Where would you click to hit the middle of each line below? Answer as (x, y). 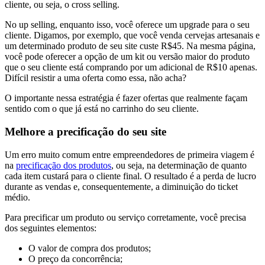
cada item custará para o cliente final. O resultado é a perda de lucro (130, 176)
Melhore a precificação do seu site (85, 132)
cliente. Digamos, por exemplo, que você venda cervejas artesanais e (132, 35)
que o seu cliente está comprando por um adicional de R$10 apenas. (131, 67)
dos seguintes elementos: (52, 228)
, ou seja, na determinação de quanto (179, 165)
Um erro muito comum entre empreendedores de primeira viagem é (130, 154)
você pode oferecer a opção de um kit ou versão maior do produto (127, 57)
